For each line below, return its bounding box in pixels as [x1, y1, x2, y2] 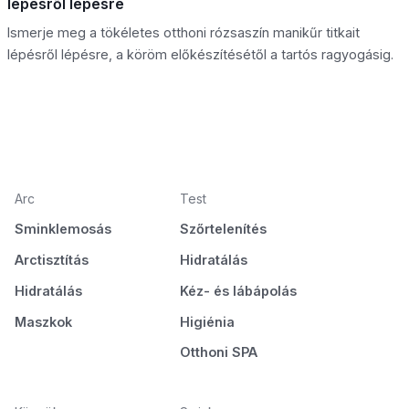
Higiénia [179, 313, 235, 330]
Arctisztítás [15, 252, 89, 268]
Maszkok [15, 313, 72, 330]
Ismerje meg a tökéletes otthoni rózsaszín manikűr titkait [7, 25, 360, 41]
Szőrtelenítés [179, 221, 267, 237]
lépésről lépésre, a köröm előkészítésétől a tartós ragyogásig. [7, 47, 393, 63]
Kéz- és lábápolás [179, 282, 297, 299]
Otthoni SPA [179, 344, 257, 361]
